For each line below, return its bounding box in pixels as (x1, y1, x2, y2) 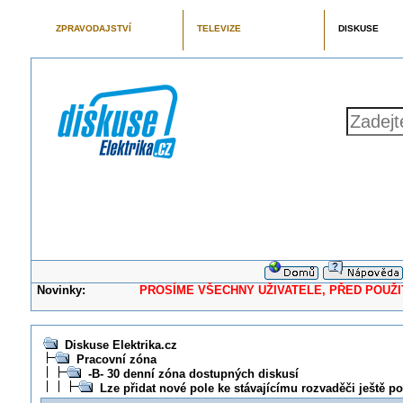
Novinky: (37, 283, 86, 297)
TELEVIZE (196, 23, 241, 33)
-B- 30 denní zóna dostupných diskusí (87, 367, 299, 381)
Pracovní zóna (76, 353, 157, 366)
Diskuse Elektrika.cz (64, 338, 177, 352)
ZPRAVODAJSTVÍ (55, 23, 131, 33)
